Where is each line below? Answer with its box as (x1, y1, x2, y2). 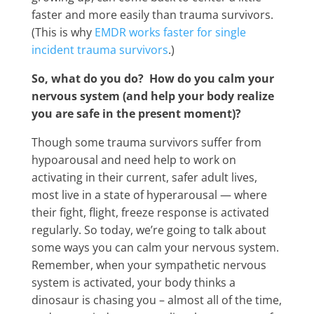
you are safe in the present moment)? (31, 106, 241, 121)
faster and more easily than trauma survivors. (31, 7, 273, 22)
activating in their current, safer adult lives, (31, 170, 257, 185)
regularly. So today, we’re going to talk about (31, 222, 266, 238)
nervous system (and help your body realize (31, 88, 274, 104)
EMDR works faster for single (94, 25, 246, 40)
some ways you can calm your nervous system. (31, 240, 279, 255)
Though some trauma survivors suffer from (31, 135, 261, 150)
